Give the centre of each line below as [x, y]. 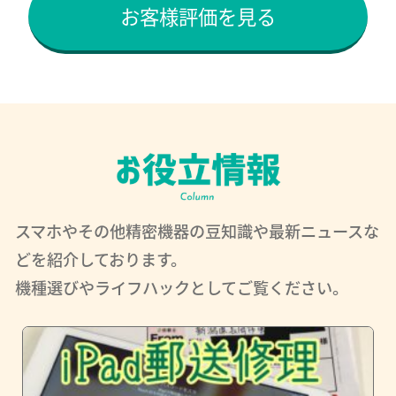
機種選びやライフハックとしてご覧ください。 [181, 287]
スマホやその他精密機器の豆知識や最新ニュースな [197, 231]
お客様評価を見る [198, 17]
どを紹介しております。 [100, 259]
